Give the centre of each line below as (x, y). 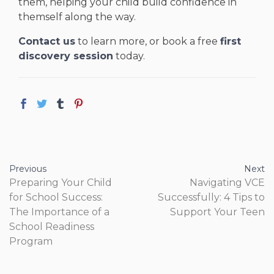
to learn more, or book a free (148, 42)
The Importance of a (59, 212)
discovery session (66, 56)
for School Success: (56, 198)
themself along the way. (77, 17)
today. (129, 56)
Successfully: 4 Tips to (211, 198)
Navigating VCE (227, 183)
